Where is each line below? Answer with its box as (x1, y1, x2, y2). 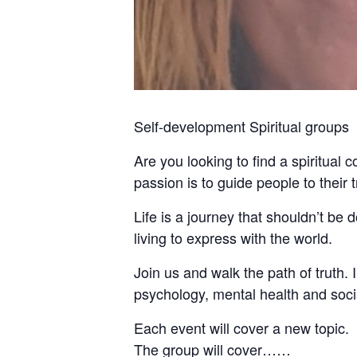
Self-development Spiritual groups (134, 116, 349, 137)
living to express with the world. (134, 227, 332, 249)
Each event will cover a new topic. (134, 317, 349, 339)
